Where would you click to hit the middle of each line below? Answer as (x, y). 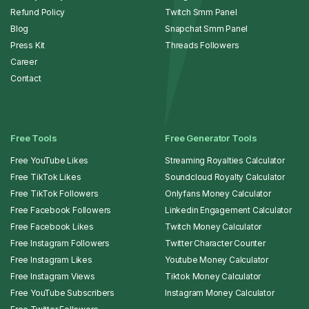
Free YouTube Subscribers (62, 293)
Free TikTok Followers (54, 194)
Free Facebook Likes (52, 227)
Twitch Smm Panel (201, 12)
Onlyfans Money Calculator (218, 194)
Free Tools (34, 138)
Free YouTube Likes (50, 161)
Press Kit (28, 46)
